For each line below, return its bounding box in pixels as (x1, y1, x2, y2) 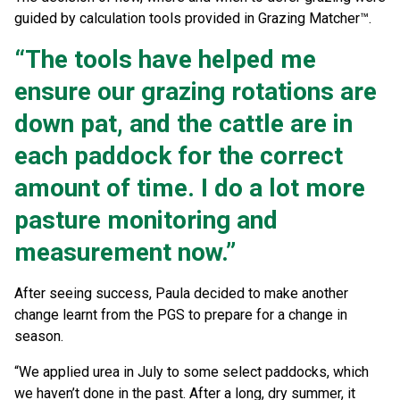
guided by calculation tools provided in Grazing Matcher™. (14, 10, 379, 28)
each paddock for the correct (14, 141, 343, 171)
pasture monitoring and (14, 205, 278, 236)
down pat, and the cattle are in (14, 109, 353, 139)
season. (14, 328, 71, 346)
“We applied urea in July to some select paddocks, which (14, 363, 369, 381)
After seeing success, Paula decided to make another (14, 285, 348, 303)
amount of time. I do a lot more (14, 173, 365, 204)
